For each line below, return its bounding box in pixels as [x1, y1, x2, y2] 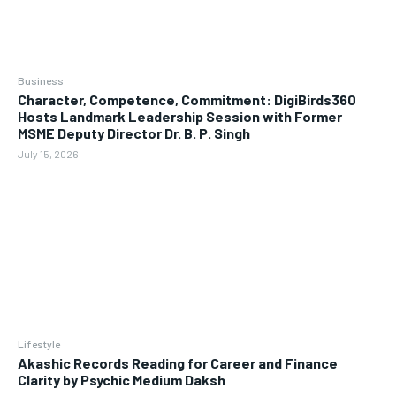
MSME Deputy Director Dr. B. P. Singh [18, 124, 250, 141]
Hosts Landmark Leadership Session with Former [18, 107, 342, 125]
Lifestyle [18, 337, 60, 350]
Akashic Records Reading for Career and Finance [18, 354, 338, 371]
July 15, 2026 [18, 147, 79, 160]
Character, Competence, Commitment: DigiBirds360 [18, 90, 356, 108]
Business [18, 73, 64, 87]
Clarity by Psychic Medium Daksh [18, 370, 225, 388]
